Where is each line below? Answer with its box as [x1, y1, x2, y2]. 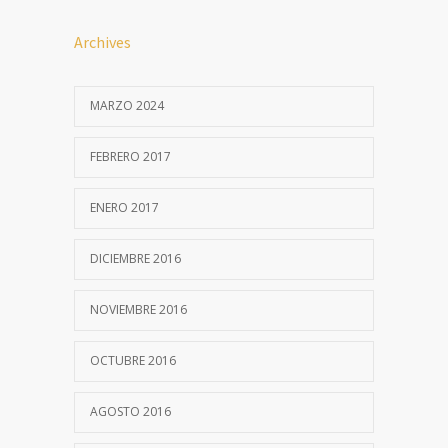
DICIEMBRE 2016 [90, 250, 181, 268]
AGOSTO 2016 [90, 403, 171, 421]
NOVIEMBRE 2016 [90, 301, 187, 319]
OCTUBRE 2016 [90, 352, 176, 370]
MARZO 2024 [90, 97, 164, 115]
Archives [74, 32, 131, 53]
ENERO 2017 [90, 199, 159, 217]
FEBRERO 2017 [90, 148, 171, 166]
